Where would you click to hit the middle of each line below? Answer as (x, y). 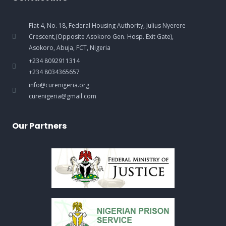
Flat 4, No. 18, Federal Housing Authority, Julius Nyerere (107, 25)
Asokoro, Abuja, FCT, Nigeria (70, 47)
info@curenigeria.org (59, 85)
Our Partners (40, 126)
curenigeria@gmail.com (63, 96)
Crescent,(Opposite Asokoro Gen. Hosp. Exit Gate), (101, 36)
